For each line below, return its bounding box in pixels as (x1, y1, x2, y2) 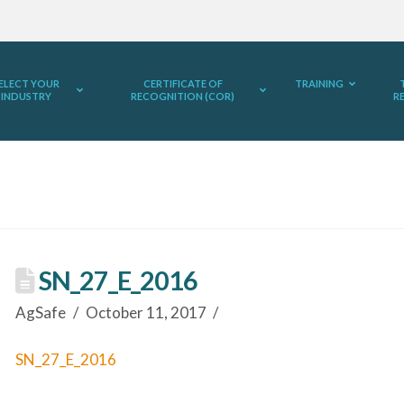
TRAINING (294, 78, 344, 89)
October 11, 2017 (85, 303, 207, 323)
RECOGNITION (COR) (131, 90, 235, 102)
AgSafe (15, 303, 67, 323)
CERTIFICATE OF (142, 78, 223, 89)
